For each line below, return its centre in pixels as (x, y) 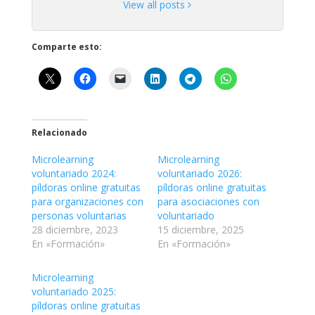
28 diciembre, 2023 (75, 229)
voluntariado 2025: (73, 291)
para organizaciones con (87, 201)
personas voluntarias (79, 215)
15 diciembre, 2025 (200, 229)
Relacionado (59, 132)
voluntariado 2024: (73, 173)
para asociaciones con (208, 201)
